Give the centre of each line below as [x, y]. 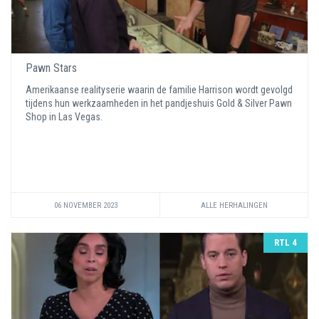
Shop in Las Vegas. [65, 117]
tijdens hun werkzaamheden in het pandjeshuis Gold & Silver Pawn [159, 103]
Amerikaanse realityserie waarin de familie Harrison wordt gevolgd [159, 90]
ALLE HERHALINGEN [234, 205]
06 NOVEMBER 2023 [85, 205]
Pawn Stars [51, 68]
